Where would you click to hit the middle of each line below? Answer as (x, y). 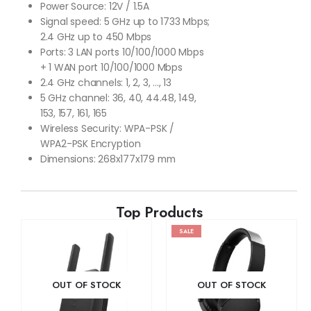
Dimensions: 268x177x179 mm (108, 159)
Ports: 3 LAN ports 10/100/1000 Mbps (122, 52)
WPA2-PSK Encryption (90, 143)
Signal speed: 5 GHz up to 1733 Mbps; (125, 21)
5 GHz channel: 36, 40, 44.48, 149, (118, 98)
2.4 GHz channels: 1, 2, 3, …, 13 (106, 82)
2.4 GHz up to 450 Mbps (96, 36)
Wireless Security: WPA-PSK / (107, 128)
